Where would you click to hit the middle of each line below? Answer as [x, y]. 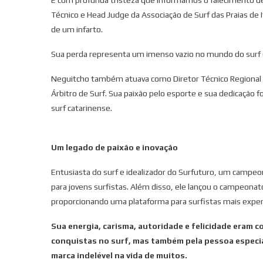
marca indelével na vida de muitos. [119, 255]
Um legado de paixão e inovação [114, 147]
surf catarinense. [82, 108]
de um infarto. [78, 29]
